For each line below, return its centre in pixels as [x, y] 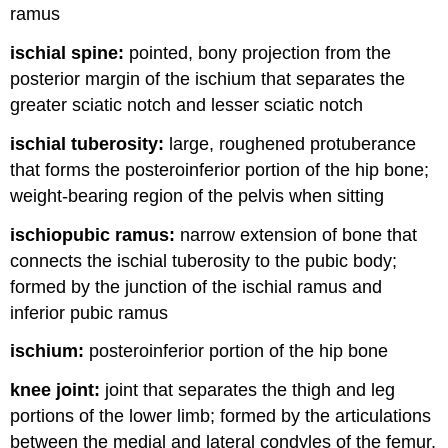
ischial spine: [67, 53]
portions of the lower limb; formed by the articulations [221, 416]
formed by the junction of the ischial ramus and [196, 286]
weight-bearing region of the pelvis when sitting [197, 195]
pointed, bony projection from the [258, 53]
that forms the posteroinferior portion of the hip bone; [220, 169]
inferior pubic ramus [89, 312]
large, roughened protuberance [290, 143]
